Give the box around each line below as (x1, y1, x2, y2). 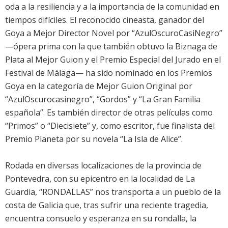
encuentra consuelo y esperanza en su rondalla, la (5, 213, 196, 224)
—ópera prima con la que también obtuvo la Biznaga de (5, 41, 217, 52)
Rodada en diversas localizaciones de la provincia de (5, 160, 202, 172)
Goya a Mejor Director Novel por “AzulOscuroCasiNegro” (5, 27, 222, 39)
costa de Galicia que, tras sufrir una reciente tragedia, (5, 199, 208, 211)
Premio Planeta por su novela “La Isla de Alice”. (5, 133, 183, 145)
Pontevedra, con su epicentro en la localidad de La (5, 173, 195, 185)
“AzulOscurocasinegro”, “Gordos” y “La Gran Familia (5, 94, 201, 105)
